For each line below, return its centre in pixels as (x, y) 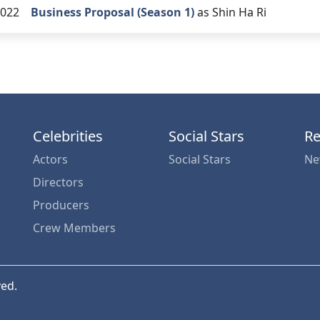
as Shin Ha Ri (232, 12)
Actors (50, 159)
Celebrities (68, 136)
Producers (61, 205)
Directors (58, 182)
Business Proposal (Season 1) (112, 12)
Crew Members (74, 228)
